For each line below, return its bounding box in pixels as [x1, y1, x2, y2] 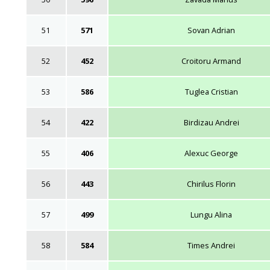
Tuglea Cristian [184, 86, 238, 97]
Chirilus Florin [187, 178, 236, 189]
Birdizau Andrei [183, 116, 239, 128]
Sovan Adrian [187, 24, 235, 36]
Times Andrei [187, 239, 235, 251]
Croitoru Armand [181, 55, 241, 66]
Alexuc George [184, 147, 238, 159]
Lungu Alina [190, 209, 232, 220]
